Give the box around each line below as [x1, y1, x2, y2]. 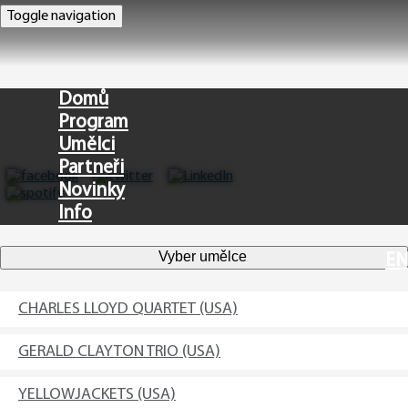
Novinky [58, 181, 125, 200]
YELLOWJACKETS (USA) [18, 386, 176, 403]
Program [58, 113, 128, 132]
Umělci [58, 136, 115, 155]
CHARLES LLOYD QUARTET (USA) [18, 301, 238, 318]
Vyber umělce [158, 249, 250, 264]
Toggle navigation [7, 9, 116, 24]
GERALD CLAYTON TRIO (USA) [18, 343, 220, 361]
